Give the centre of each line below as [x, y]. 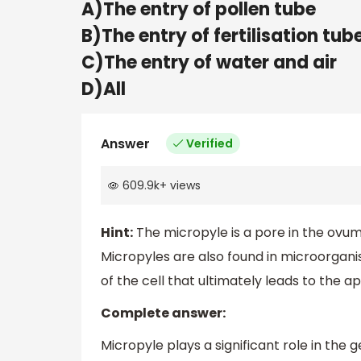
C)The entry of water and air [209, 62]
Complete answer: [163, 313]
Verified [210, 143]
